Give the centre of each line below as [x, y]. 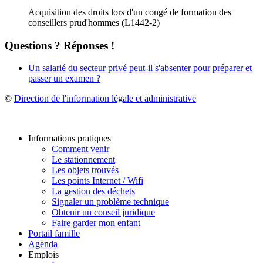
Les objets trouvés [85, 170]
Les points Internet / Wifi [97, 181]
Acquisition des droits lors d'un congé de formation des [130, 12]
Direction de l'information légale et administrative [105, 99]
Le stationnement [83, 160]
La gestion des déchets [93, 191]
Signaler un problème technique [110, 202]
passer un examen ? [64, 79]
